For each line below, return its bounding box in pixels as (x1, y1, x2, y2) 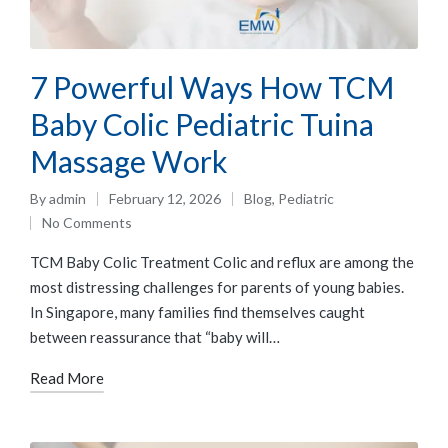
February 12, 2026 (109, 189, 221, 207)
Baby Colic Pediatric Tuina (30, 105, 374, 142)
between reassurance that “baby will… (30, 327, 280, 346)
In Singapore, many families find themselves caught (30, 302, 365, 321)
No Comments (42, 213, 132, 231)
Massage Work (30, 142, 228, 179)
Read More (30, 368, 104, 387)
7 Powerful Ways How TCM (30, 68, 394, 105)
